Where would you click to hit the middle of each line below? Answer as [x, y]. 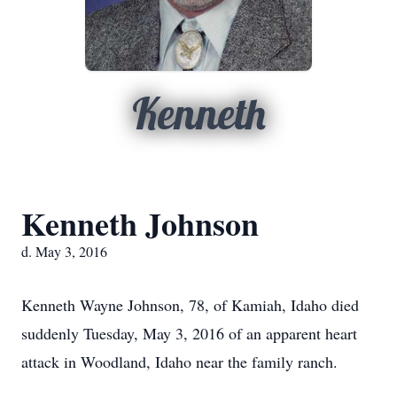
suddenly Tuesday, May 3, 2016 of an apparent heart [189, 333]
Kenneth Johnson [140, 223]
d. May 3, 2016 [64, 251]
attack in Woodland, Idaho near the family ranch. [179, 362]
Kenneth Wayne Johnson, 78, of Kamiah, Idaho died [190, 305]
